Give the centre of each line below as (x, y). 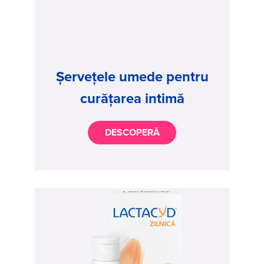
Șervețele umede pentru (132, 77)
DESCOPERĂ (132, 133)
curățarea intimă (132, 98)
